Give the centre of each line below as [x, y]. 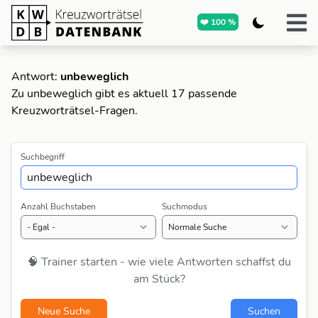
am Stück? [159, 279]
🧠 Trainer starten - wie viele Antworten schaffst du [159, 262]
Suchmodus [185, 207]
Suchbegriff [43, 157]
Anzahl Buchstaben [58, 207]
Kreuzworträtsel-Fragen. [75, 111]
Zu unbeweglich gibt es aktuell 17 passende [124, 94]
